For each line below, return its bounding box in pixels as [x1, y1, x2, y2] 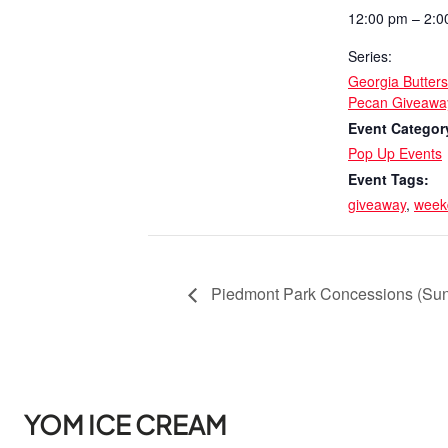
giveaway [348, 194, 406, 214]
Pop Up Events [348, 143, 442, 163]
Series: [348, 46, 392, 66]
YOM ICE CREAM [24, 407, 227, 441]
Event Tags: [348, 169, 429, 189]
